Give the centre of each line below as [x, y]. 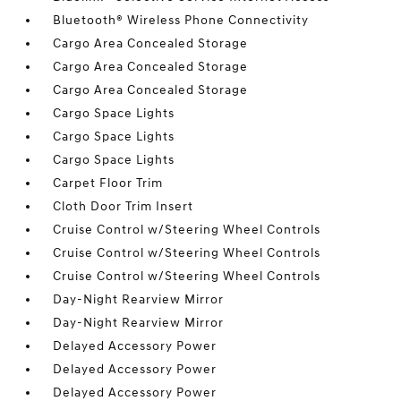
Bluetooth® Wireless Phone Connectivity [181, 20]
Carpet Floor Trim [108, 183]
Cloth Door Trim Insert [124, 206]
